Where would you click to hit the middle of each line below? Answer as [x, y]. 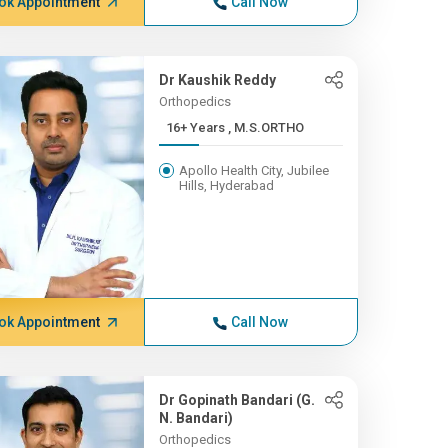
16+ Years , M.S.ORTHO [265, 127]
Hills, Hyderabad [226, 185]
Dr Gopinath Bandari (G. [236, 400]
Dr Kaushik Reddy [217, 80]
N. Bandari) [195, 418]
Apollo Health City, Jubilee [253, 170]
